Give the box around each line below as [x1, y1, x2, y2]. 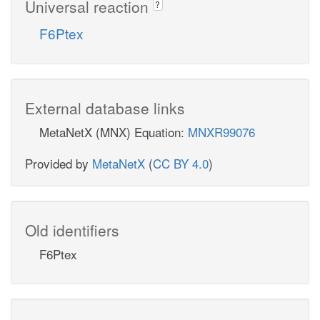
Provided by [25, 154, 92, 172]
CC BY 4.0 [153, 154, 209, 172]
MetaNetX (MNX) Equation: [39, 122, 188, 141]
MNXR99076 [188, 122, 255, 141]
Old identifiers [25, 219, 119, 241]
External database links [25, 96, 185, 119]
